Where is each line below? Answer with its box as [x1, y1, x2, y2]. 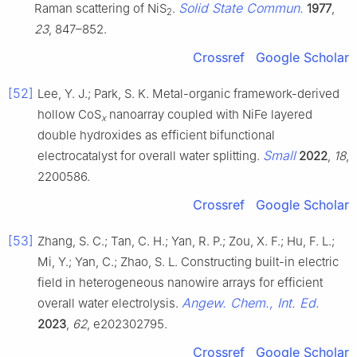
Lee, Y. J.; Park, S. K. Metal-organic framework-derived [37, 85, 339, 101]
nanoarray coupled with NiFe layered [106, 106, 312, 122]
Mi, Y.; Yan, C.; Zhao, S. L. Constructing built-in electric [37, 253, 339, 269]
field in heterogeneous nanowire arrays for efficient [37, 274, 323, 290]
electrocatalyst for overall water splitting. [37, 147, 263, 163]
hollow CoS [37, 106, 101, 122]
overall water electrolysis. [37, 295, 182, 311]
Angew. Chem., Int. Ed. [182, 294, 320, 311]
